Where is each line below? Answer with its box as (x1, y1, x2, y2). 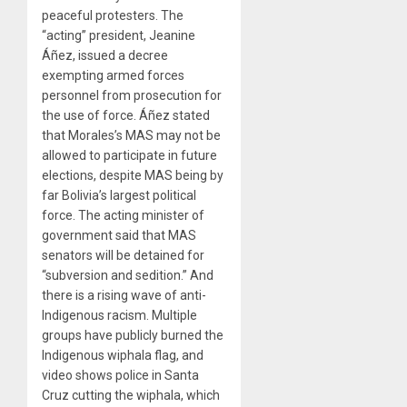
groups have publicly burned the (42, 328, 223, 343)
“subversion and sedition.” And (42, 268, 213, 283)
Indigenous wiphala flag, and (42, 348, 203, 363)
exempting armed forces (42, 68, 184, 84)
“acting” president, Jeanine (42, 28, 195, 44)
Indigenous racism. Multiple (42, 308, 197, 323)
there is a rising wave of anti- (42, 288, 206, 303)
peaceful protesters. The (42, 8, 184, 24)
